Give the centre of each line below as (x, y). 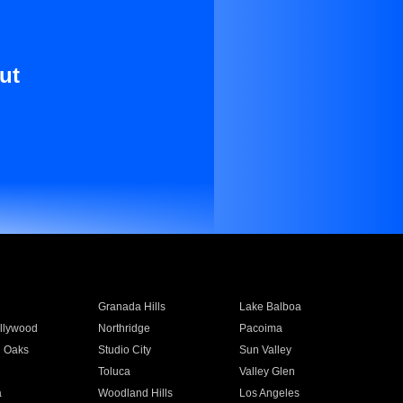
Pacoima (261, 328)
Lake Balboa (271, 307)
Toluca (114, 372)
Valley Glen (268, 372)
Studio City (124, 350)
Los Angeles (270, 393)
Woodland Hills (135, 393)
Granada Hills (131, 307)
